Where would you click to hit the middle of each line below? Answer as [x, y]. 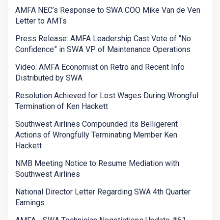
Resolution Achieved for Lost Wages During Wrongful [107, 96]
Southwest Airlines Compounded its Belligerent [96, 124]
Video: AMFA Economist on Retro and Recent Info [100, 67]
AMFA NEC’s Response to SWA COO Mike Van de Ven [108, 10]
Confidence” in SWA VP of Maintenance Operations [103, 50]
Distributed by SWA [49, 78]
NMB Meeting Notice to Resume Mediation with [97, 164]
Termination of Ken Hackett [62, 107]
